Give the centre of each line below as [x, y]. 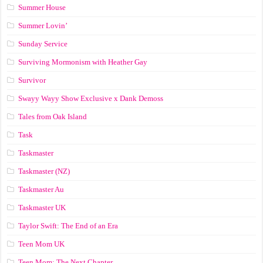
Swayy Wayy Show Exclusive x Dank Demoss [91, 98]
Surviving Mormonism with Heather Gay [83, 62]
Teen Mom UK [42, 244]
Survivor [32, 80]
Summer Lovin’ [43, 25]
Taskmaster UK [42, 207]
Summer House [42, 7]
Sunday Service [43, 43]
